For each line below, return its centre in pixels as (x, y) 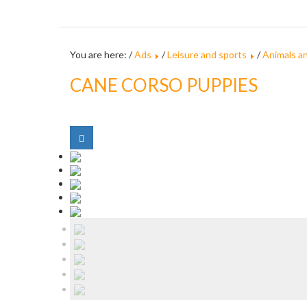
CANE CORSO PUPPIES (164, 85)
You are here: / (102, 54)
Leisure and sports (207, 54)
